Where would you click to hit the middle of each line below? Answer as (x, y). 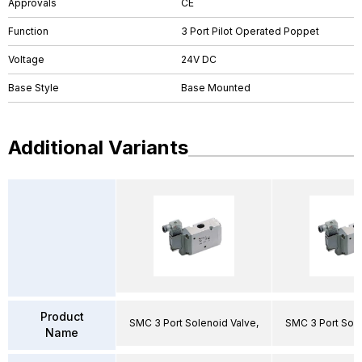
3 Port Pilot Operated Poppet (250, 31)
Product (62, 316)
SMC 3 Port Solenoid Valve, (194, 322)
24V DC (199, 59)
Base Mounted (216, 88)
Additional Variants (98, 147)
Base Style (34, 88)
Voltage (26, 59)
